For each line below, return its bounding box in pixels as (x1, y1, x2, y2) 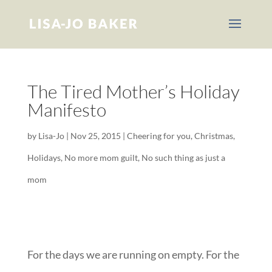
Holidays (27, 152, 61, 163)
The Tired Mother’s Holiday (27, 80, 240, 103)
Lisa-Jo (38, 131, 64, 141)
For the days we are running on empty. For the (27, 248, 239, 261)
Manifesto (27, 98, 106, 121)
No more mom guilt (64, 152, 138, 163)
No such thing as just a (141, 152, 225, 163)
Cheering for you (126, 131, 191, 141)
